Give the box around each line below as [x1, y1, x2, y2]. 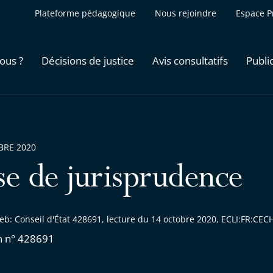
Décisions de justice [41, 53, 134, 68]
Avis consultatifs [152, 53, 228, 68]
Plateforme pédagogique [35, 7, 135, 19]
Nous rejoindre [155, 7, 216, 19]
